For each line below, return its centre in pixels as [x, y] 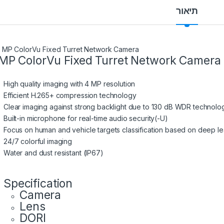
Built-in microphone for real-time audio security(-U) [86, 118]
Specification [38, 183]
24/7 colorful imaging [38, 141]
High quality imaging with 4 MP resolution [69, 83]
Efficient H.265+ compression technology [70, 95]
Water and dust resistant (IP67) [53, 152]
